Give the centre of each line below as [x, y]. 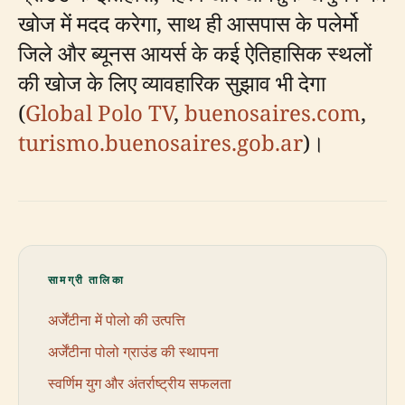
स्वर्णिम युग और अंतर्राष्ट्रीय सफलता [140, 383]
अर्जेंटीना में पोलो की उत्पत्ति [117, 320]
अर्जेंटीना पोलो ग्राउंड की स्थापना [133, 351]
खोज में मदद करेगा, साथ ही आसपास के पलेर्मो [188, 23]
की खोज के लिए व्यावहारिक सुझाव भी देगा [172, 83]
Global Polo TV [99, 113]
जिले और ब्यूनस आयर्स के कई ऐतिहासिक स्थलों [195, 53]
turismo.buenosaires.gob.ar [160, 142]
